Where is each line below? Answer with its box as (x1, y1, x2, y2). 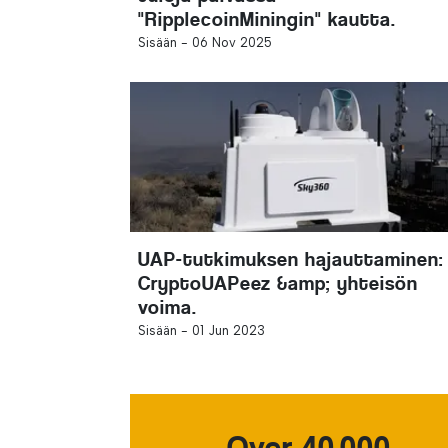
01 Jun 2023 (192, 323, 265, 338)
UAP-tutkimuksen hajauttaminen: (138, 248, 443, 271)
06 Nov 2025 (192, 35, 272, 50)
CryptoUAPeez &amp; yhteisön (138, 272, 418, 295)
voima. (138, 296, 197, 319)
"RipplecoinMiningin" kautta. (138, 8, 396, 31)
